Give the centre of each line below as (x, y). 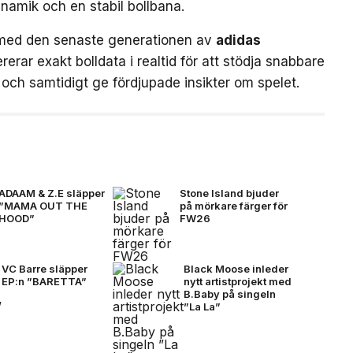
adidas (238, 40)
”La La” (202, 306)
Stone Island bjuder (229, 193)
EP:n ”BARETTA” (45, 281)
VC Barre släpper (45, 268)
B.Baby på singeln (229, 294)
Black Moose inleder (236, 268)
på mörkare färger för (233, 205)
